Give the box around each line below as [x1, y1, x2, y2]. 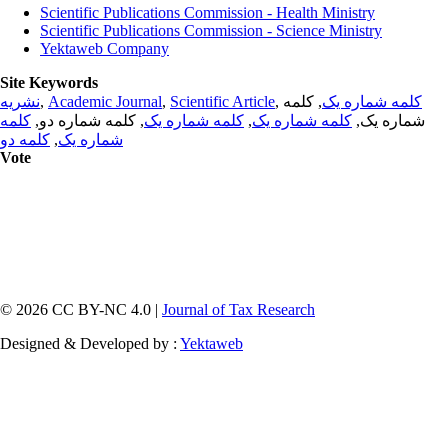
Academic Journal [48, 92, 162, 110]
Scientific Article [170, 92, 275, 110]
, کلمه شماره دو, [31, 111, 144, 129]
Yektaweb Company [40, 39, 169, 57]
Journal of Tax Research [162, 300, 315, 318]
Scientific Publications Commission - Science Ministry [40, 21, 382, 39]
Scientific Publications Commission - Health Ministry [40, 3, 375, 21]
